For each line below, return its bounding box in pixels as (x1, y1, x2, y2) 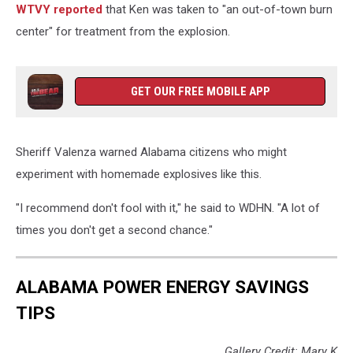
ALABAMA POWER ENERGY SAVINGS (16, 276, 309, 297)
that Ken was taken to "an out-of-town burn (102, 2, 333, 17)
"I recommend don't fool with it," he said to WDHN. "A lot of (16, 201, 320, 215)
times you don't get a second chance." (16, 223, 213, 237)
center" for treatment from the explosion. (16, 24, 230, 39)
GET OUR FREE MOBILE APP (130, 84, 270, 98)
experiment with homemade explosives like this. (16, 167, 262, 181)
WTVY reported (16, 2, 102, 17)
